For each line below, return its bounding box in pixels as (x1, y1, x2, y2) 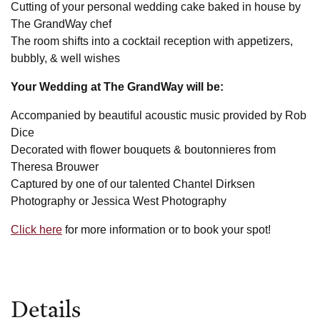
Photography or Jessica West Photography (11, 194, 226, 207)
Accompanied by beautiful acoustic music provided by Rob (11, 109, 306, 121)
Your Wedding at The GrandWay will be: (11, 80, 224, 93)
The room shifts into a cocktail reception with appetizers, (11, 34, 293, 47)
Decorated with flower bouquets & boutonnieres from (11, 143, 276, 156)
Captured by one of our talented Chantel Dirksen (11, 177, 255, 190)
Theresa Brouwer (11, 160, 99, 173)
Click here (11, 223, 62, 236)
